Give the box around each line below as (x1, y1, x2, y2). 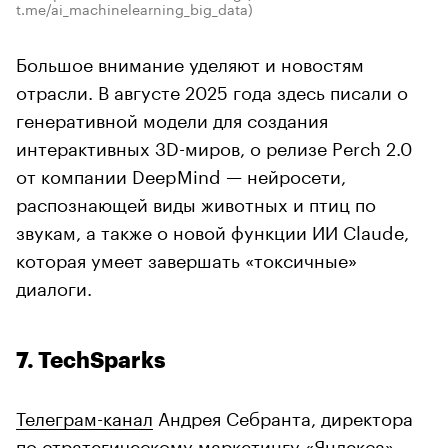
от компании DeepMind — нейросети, (16, 159, 346, 188)
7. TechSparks (16, 349, 166, 372)
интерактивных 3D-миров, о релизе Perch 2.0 (16, 131, 412, 160)
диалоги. (16, 271, 92, 300)
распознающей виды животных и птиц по (16, 187, 376, 216)
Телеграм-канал (16, 401, 153, 430)
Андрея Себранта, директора (153, 401, 413, 430)
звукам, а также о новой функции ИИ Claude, (16, 215, 409, 244)
